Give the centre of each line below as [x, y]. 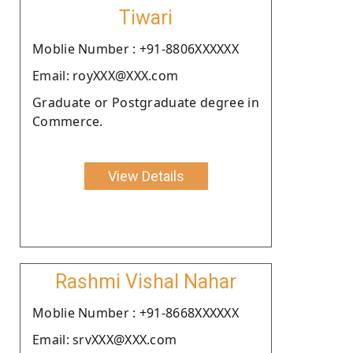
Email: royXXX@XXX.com [106, 75]
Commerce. [68, 121]
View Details [146, 176]
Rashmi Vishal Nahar [146, 281]
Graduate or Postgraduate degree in [146, 102]
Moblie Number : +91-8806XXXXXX [136, 48]
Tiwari [146, 17]
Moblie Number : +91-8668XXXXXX [136, 312]
